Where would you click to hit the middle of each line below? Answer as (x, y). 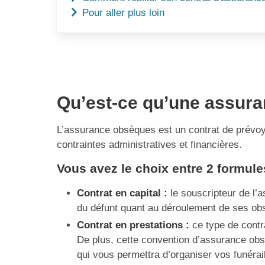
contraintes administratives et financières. (149, 145)
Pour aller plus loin (122, 12)
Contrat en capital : (122, 193)
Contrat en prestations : (133, 225)
